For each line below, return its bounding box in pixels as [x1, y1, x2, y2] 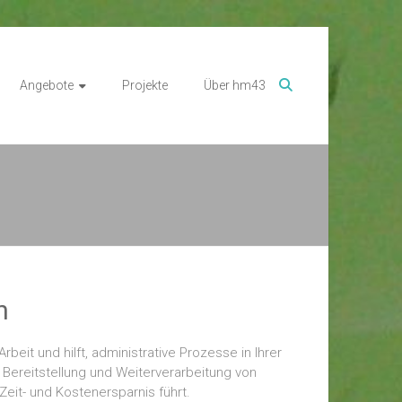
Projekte [122, 78, 168, 92]
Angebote [20, 78, 74, 92]
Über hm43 [204, 78, 266, 92]
